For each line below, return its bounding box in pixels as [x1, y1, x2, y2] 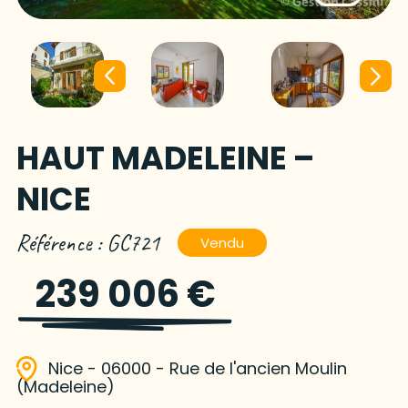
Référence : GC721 [15, 229, 159, 259]
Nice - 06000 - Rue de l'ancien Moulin [47, 357, 347, 381]
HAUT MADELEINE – [15, 136, 314, 181]
